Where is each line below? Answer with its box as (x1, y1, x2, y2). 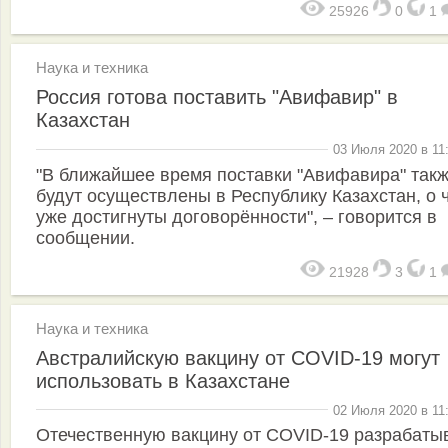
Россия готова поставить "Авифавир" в (36, 86, 398, 109)
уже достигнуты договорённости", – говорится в (36, 206, 437, 227)
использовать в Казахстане (36, 369, 290, 392)
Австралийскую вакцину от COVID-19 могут (36, 346, 440, 369)
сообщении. (36, 227, 135, 248)
